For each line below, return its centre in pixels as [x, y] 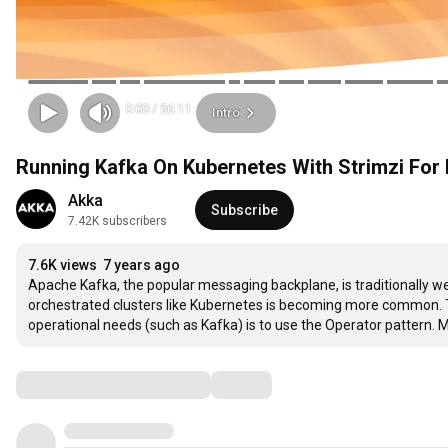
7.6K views [62, 265]
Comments [65, 384]
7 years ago [141, 265]
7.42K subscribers [117, 221]
